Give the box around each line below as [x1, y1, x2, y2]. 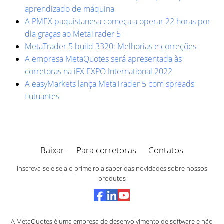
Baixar [40, 144, 64, 156]
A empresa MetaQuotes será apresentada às [25, 53, 182, 64]
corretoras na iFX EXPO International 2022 [25, 65, 172, 77]
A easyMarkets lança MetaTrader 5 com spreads [25, 78, 194, 89]
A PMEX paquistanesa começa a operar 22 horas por [25, 15, 210, 27]
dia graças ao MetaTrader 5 [25, 28, 121, 39]
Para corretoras [76, 144, 136, 156]
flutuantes [25, 90, 59, 102]
